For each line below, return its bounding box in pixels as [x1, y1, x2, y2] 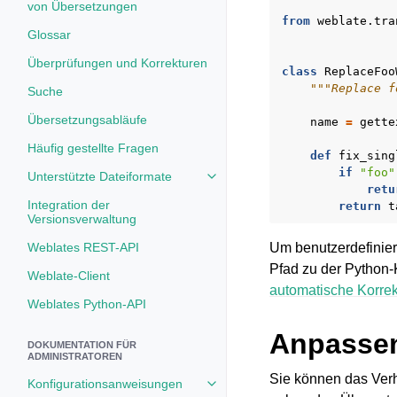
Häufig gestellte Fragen [27, 141, 159, 155]
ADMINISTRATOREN [27, 351, 122, 362]
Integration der [27, 198, 110, 212]
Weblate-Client [27, 269, 110, 283]
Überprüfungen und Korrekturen [27, 56, 207, 70]
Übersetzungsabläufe [27, 113, 147, 127]
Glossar [27, 27, 71, 42]
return [339, 199, 381, 213]
